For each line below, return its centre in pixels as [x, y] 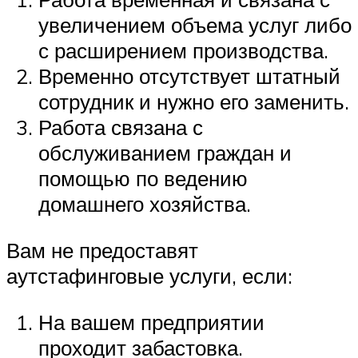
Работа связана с [121, 127]
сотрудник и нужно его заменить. [194, 102]
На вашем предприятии [151, 322]
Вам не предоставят [102, 250]
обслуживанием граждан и [165, 153]
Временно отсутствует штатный [189, 76]
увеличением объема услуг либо [195, 25]
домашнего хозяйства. [145, 204]
